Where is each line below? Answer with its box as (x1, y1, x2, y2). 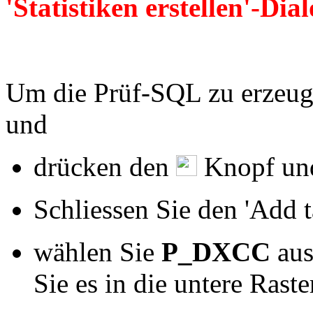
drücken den (34, 152, 176, 182)
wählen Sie (34, 237, 161, 268)
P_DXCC (161, 237, 270, 268)
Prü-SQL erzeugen (6, 35, 210, 66)
